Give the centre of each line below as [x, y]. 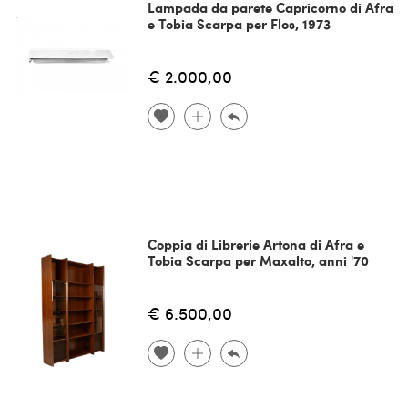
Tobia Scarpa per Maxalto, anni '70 [258, 260]
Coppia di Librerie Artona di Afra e [255, 244]
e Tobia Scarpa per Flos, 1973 [239, 23]
